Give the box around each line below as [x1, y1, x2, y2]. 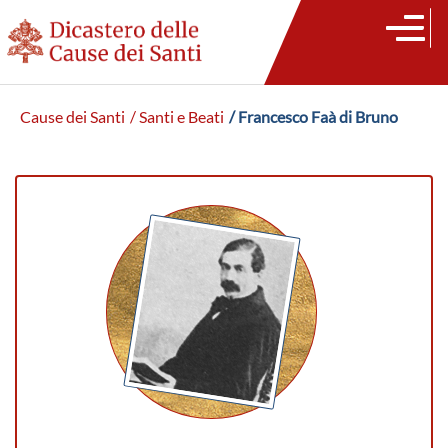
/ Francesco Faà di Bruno [229, 108, 398, 126]
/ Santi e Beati [130, 108, 224, 126]
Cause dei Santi [20, 108, 125, 126]
